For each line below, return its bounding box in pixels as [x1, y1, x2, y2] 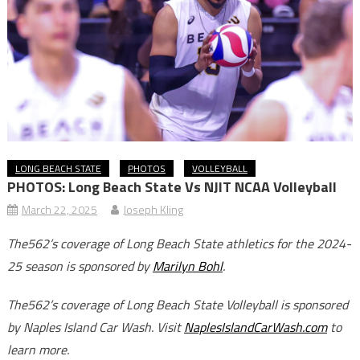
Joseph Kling [122, 201, 183, 219]
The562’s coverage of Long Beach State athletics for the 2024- [6, 234, 351, 254]
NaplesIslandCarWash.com [183, 317, 327, 337]
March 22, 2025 [21, 201, 97, 219]
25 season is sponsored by [6, 256, 153, 276]
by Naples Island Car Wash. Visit [6, 317, 184, 337]
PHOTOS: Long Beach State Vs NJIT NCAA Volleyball [6, 176, 337, 198]
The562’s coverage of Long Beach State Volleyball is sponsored [6, 295, 348, 315]
